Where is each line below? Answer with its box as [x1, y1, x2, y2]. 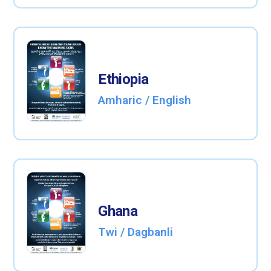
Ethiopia [98, 71, 149, 88]
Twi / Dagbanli [98, 225, 174, 240]
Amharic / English [98, 93, 192, 108]
